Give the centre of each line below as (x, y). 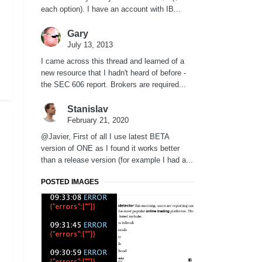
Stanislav (88, 109)
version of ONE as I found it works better (110, 149)
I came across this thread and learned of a (113, 61)
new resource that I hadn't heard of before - (113, 73)
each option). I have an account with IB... (111, 9)
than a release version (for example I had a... (117, 160)
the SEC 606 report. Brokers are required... (113, 85)
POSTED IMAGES (70, 182)
